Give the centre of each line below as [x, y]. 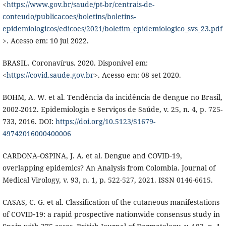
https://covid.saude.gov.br [50, 75]
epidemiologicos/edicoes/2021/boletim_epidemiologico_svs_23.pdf [112, 29]
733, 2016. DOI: [29, 122]
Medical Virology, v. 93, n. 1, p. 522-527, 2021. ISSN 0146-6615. [107, 180]
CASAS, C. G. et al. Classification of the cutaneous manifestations [111, 202]
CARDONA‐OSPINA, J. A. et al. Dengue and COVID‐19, [92, 156]
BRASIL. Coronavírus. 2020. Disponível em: [75, 63]
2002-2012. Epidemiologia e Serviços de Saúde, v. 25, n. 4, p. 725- [112, 109]
